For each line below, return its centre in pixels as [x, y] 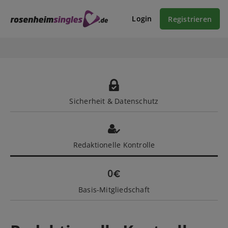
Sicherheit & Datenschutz [114, 101]
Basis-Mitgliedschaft [114, 190]
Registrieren [190, 19]
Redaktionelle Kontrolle [114, 145]
